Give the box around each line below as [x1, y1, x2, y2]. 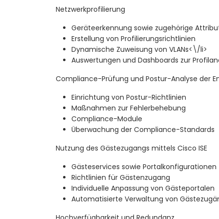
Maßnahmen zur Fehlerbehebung [71, 103, 186, 113]
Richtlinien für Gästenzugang [71, 173, 170, 183]
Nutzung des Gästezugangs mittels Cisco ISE [56, 143, 207, 153]
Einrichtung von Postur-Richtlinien [71, 92, 186, 103]
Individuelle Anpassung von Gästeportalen [71, 183, 215, 194]
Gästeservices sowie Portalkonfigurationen [71, 162, 217, 172]
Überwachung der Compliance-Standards [71, 125, 215, 135]
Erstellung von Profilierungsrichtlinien [71, 34, 196, 44]
